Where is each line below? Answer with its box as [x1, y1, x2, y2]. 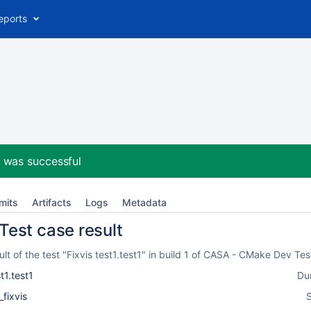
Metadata [122, 196, 167, 208]
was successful [3, 154, 82, 168]
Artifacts [32, 196, 72, 208]
